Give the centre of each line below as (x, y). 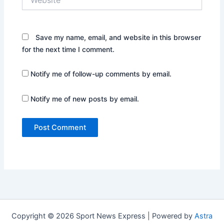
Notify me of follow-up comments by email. (101, 74)
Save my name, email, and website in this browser (118, 37)
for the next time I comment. (68, 49)
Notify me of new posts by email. (85, 98)
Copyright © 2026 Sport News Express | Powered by (103, 216)
